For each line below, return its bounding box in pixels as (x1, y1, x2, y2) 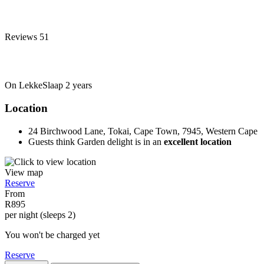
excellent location (164, 136, 232, 147)
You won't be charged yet (5, 229, 100, 240)
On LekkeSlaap (5, 80, 65, 91)
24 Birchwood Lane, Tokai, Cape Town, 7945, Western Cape (28, 126, 258, 136)
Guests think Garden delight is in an (28, 136, 164, 147)
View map (5, 167, 43, 177)
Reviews (5, 32, 39, 42)
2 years (65, 80, 92, 91)
